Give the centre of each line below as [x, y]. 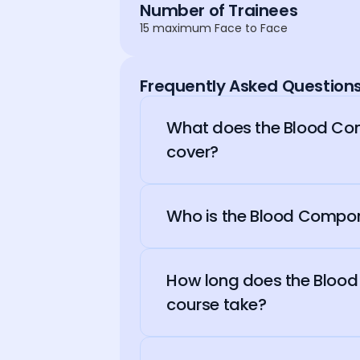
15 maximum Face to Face [214, 28]
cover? [192, 151]
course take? [217, 304]
